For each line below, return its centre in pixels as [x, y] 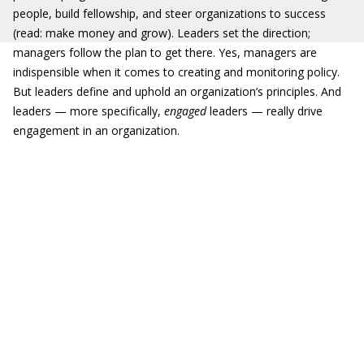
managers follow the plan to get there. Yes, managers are [165, 52]
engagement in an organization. [96, 130]
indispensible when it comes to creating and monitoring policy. [176, 72]
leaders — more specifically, [89, 111]
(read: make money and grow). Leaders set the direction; [162, 33]
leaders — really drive [264, 111]
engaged [185, 111]
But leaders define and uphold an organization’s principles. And [177, 91]
